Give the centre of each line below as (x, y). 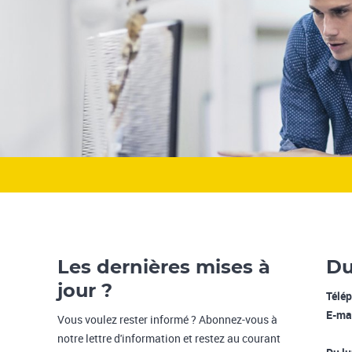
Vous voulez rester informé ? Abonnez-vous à (168, 319)
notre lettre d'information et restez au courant (169, 338)
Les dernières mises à (164, 266)
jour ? (85, 290)
